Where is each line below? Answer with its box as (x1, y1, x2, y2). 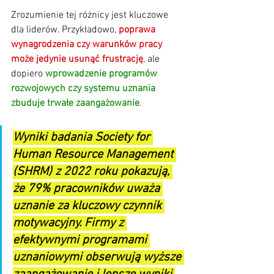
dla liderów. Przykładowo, (11, 23, 119, 36)
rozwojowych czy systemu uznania (11, 82, 158, 95)
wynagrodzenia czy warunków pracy (11, 38, 165, 51)
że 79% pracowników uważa (13, 181, 163, 196)
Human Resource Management (13, 147, 176, 162)
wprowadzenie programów (45, 67, 160, 80)
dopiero (11, 67, 45, 80)
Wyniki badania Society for (13, 130, 153, 145)
